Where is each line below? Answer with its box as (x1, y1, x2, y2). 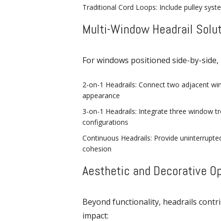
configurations (82, 117, 128, 127)
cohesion (82, 144, 111, 153)
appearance (82, 90, 120, 100)
